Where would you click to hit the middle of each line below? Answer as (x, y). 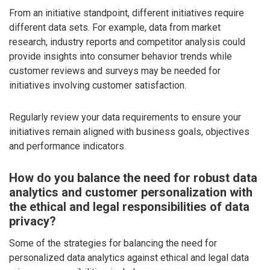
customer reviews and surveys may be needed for (115, 71)
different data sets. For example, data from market (115, 27)
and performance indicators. (67, 146)
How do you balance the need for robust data (133, 178)
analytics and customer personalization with (131, 193)
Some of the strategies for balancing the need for (113, 243)
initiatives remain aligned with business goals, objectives (129, 131)
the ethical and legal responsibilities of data (129, 207)
